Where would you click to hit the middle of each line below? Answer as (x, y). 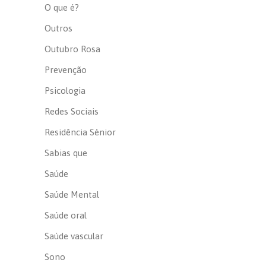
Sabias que (66, 153)
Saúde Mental (72, 194)
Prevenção (66, 70)
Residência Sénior (80, 132)
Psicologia (65, 91)
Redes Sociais (72, 111)
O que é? (62, 7)
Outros (59, 28)
